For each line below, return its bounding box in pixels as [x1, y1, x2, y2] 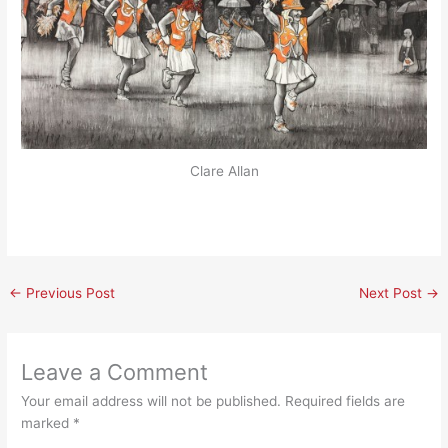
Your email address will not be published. [21, 392, 282, 409]
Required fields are [285, 392, 406, 409]
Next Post [358, 284, 426, 301]
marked [21, 414, 74, 431]
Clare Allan [189, 163, 259, 180]
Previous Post [22, 284, 116, 301]
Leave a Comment [21, 358, 209, 385]
